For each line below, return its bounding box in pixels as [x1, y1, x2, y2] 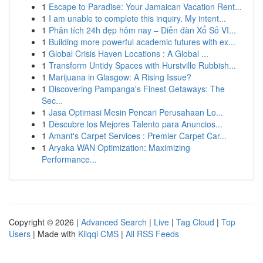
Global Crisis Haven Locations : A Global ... [49, 48, 208, 59]
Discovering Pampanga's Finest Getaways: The [49, 83, 225, 95]
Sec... [42, 95, 63, 106]
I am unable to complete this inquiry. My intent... [49, 12, 226, 24]
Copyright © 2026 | [9, 216, 81, 228]
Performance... [42, 153, 97, 165]
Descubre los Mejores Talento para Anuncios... [49, 118, 222, 130]
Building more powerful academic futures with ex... [49, 36, 235, 48]
